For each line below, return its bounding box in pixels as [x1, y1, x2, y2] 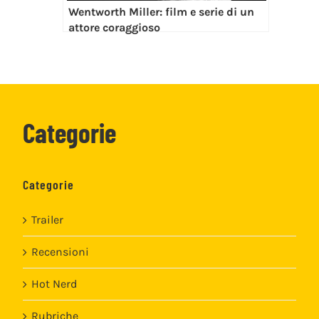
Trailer [31, 212, 63, 226]
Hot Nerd [31, 276, 77, 291]
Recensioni [31, 244, 89, 258]
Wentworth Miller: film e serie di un [68, 4, 254, 19]
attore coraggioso [68, 20, 160, 34]
